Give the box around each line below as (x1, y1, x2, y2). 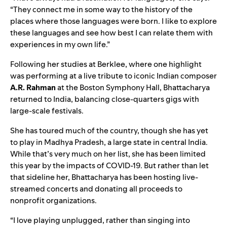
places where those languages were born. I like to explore (10, 15, 217, 26)
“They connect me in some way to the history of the (10, 4, 193, 15)
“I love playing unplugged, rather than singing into (10, 214, 190, 225)
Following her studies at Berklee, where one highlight (10, 58, 202, 69)
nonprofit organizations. (10, 195, 97, 206)
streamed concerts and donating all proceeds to (10, 183, 182, 194)
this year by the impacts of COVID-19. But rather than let (10, 160, 209, 171)
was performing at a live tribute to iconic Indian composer (10, 70, 217, 81)
